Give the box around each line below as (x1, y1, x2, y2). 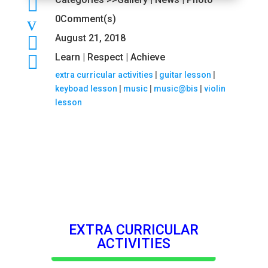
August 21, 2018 (54, 32, 126, 44)
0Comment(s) (54, 13, 116, 25)
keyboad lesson (54, 83, 117, 93)
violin (203, 83, 226, 93)
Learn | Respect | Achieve (54, 51, 165, 63)
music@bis (153, 83, 198, 93)
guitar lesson (159, 69, 211, 80)
